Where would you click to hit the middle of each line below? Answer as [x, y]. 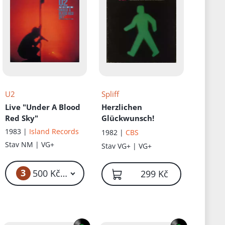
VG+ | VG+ [135, 146]
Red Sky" [21, 118]
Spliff [110, 94]
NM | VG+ [37, 145]
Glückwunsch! [128, 118]
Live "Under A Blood [42, 107]
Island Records [54, 132]
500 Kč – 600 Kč [80, 173]
